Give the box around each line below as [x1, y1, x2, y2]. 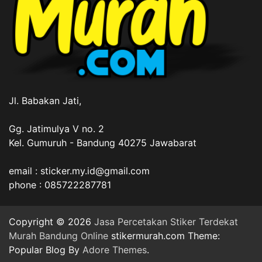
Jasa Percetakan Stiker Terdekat [94, 216, 238, 228]
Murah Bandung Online [9, 230, 108, 242]
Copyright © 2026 [9, 216, 94, 228]
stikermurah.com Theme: [108, 230, 220, 242]
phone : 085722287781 [9, 179, 111, 191]
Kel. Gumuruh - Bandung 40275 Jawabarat [9, 137, 196, 149]
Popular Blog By [9, 244, 82, 256]
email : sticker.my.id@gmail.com [9, 165, 150, 177]
